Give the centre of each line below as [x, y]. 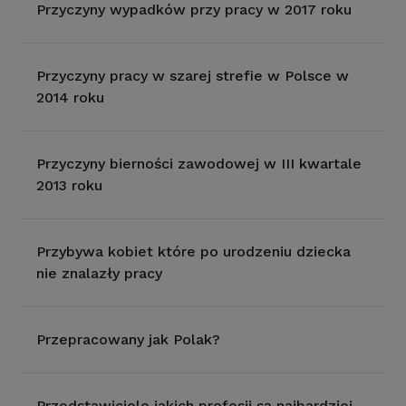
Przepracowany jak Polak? [128, 339]
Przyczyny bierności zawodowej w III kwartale [199, 164]
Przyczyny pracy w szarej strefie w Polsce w [193, 76]
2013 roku [69, 185]
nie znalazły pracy [99, 273]
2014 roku [70, 97]
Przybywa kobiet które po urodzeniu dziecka [193, 251]
